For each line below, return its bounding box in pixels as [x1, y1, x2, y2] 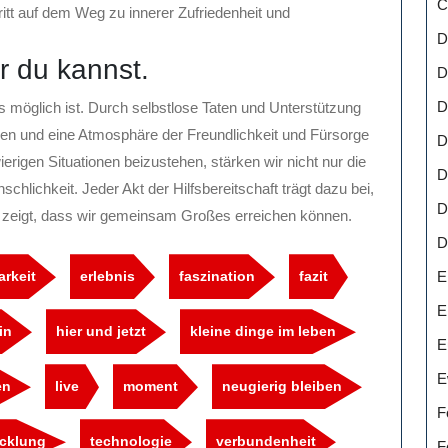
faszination [179, 268, 255, 285]
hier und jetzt [56, 323, 146, 340]
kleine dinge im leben [190, 323, 336, 340]
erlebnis [80, 268, 135, 285]
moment [123, 378, 178, 395]
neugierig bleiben [222, 378, 342, 395]
